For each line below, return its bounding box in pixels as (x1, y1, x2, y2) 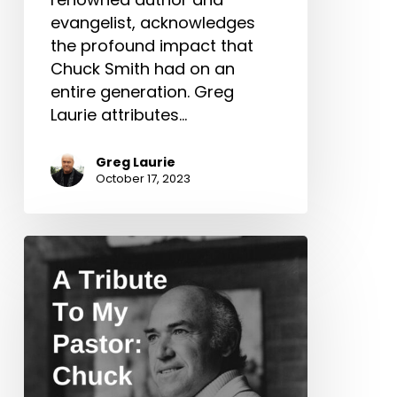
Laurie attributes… (50, 104, 187, 127)
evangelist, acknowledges (50, 12, 255, 35)
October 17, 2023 (95, 170, 191, 188)
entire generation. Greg (50, 81, 234, 104)
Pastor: (22, 327, 78, 350)
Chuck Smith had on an (50, 58, 235, 81)
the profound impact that (50, 35, 253, 58)
